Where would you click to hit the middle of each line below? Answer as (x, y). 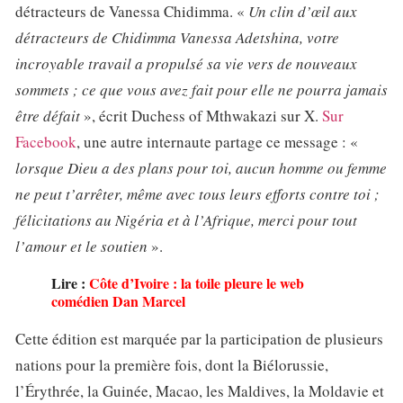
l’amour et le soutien (81, 246)
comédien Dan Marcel (118, 301)
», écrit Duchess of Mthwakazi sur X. (201, 116)
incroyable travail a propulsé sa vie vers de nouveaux (186, 64)
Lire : (70, 283)
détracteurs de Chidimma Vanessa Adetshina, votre (177, 38)
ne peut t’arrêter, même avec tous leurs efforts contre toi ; (197, 194)
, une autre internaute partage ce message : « (217, 142)
